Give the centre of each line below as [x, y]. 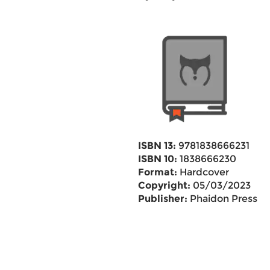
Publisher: [162, 199]
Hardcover [203, 172]
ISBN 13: [157, 146]
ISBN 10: [157, 159]
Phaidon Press [222, 199]
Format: [157, 172]
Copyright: [164, 185]
